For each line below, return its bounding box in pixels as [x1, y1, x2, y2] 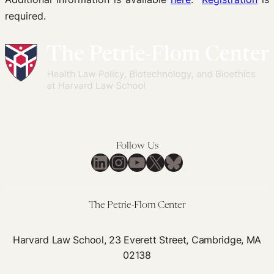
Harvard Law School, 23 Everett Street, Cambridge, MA [12, 234, 262, 246]
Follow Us [116, 141, 158, 152]
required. [5, 9, 46, 22]
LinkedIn [91, 152, 149, 171]
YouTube [127, 152, 187, 171]
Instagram [109, 152, 179, 171]
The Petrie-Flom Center [88, 201, 186, 211]
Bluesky [164, 152, 218, 171]
